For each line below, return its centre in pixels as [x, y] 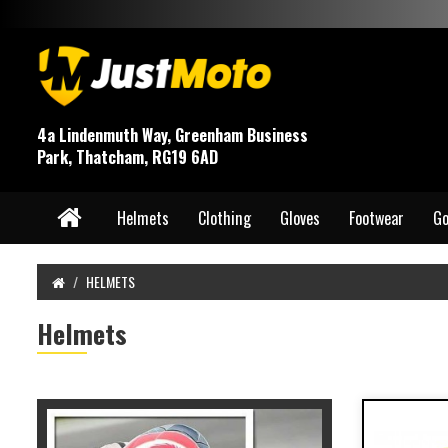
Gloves [300, 217]
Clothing [224, 217]
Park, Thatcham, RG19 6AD [127, 156]
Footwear [376, 217]
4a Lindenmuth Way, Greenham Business [172, 134]
